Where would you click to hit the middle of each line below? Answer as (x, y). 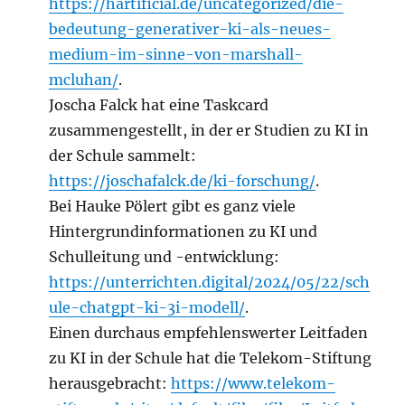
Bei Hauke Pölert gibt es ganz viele (173, 207)
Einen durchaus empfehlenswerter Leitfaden (209, 333)
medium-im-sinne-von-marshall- (176, 55)
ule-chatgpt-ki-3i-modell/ (147, 308)
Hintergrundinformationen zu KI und (184, 232)
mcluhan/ (84, 80)
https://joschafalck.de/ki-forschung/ (183, 181)
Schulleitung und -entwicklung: (165, 257)
